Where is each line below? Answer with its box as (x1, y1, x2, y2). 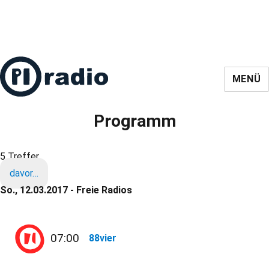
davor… (10, 168, 38, 179)
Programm (93, 111, 176, 131)
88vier (89, 232, 117, 244)
